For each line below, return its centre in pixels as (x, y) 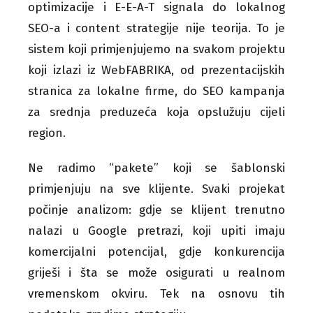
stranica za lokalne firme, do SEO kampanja (156, 91)
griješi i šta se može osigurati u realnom (156, 272)
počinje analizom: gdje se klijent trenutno (156, 210)
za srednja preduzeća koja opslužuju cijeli (156, 112)
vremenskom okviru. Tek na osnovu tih (156, 293)
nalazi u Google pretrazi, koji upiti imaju (156, 231)
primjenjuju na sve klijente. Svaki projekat (156, 189)
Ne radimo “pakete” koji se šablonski (156, 168)
